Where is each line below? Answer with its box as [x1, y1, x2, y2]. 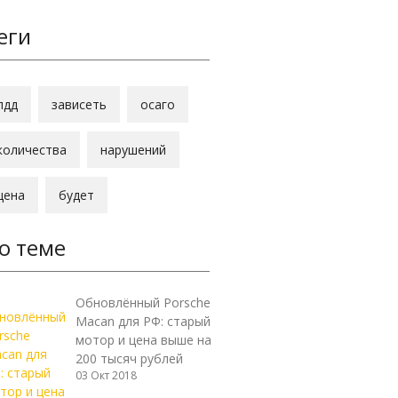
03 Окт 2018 [75, 368, 137, 383]
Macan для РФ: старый [75, 313, 211, 330]
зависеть [52, 96, 107, 113]
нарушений [100, 141, 166, 158]
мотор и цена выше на [75, 331, 211, 348]
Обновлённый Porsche [75, 294, 211, 311]
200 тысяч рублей [75, 350, 183, 367]
